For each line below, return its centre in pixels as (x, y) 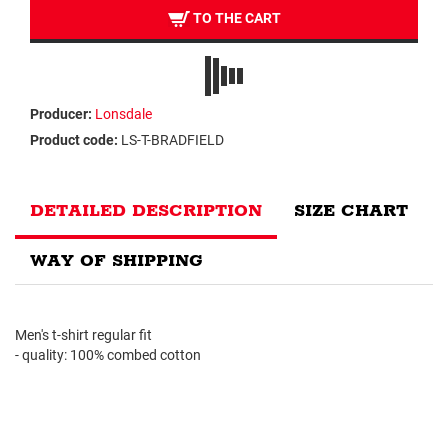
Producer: (61, 114)
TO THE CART (235, 18)
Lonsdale (123, 114)
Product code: (74, 140)
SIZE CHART (351, 211)
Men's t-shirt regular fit (83, 335)
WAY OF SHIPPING (116, 261)
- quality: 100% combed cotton (108, 355)
